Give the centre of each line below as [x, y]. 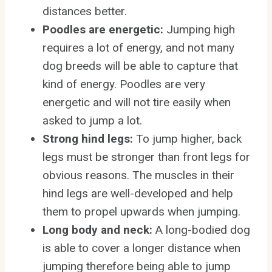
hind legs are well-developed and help [138, 194]
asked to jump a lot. [92, 121]
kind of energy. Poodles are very [124, 84]
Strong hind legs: [89, 139]
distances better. [85, 12]
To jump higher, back [189, 139]
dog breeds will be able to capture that [140, 66]
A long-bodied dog [203, 230]
